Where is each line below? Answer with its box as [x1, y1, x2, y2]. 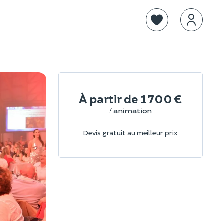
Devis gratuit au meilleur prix [83, 128, 178, 137]
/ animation [109, 106, 152, 115]
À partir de [78, 91, 140, 106]
